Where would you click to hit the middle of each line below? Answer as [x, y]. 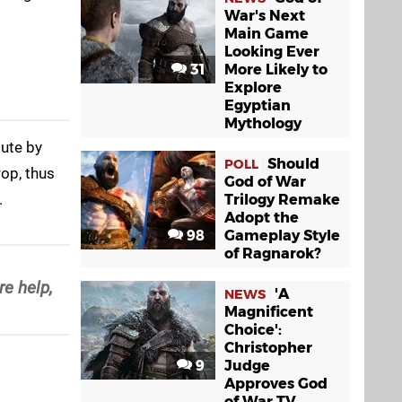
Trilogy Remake [282, 200]
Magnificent [269, 312]
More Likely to [276, 70]
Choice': [253, 330]
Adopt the [262, 218]
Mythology [263, 123]
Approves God [276, 384]
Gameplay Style [282, 236]
